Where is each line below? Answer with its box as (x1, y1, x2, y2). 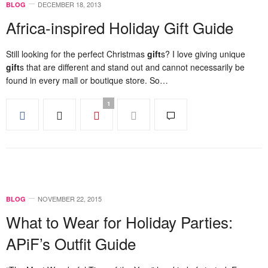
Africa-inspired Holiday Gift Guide (6, 16, 233, 38)
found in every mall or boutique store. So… (6, 74, 168, 86)
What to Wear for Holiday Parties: (6, 211, 233, 233)
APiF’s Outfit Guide (6, 232, 136, 254)
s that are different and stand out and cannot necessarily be (20, 61, 245, 73)
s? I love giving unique (161, 48, 245, 60)
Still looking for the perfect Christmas (6, 48, 147, 60)
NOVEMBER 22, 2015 (38, 194, 102, 203)
